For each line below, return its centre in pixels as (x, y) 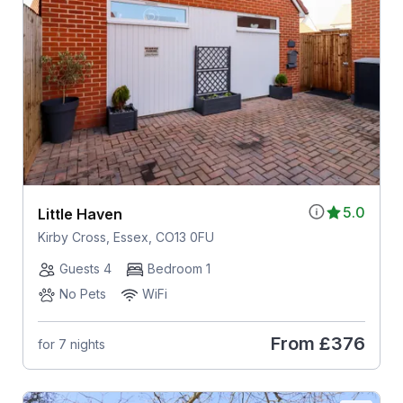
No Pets (82, 294)
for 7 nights (71, 344)
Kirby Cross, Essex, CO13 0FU (125, 237)
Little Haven (80, 215)
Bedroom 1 (179, 269)
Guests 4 (85, 269)
